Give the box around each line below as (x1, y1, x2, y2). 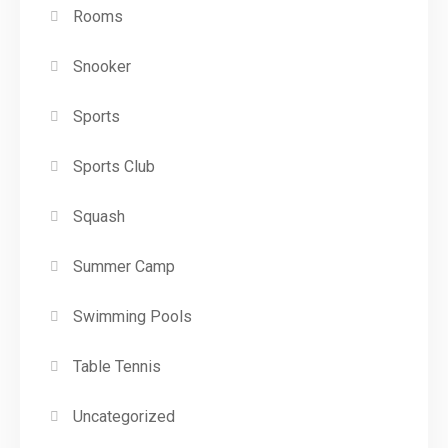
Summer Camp (73, 257, 176, 277)
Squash (73, 207, 126, 227)
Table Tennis (73, 357, 162, 377)
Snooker (73, 57, 132, 77)
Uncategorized (73, 407, 176, 427)
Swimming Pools (73, 307, 193, 327)
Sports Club (73, 157, 156, 177)
